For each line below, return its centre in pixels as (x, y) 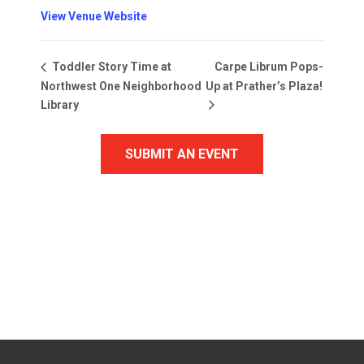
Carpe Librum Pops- (269, 67)
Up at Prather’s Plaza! (264, 86)
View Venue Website (94, 16)
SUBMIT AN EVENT (182, 154)
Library (60, 104)
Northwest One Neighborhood (121, 86)
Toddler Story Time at (110, 67)
